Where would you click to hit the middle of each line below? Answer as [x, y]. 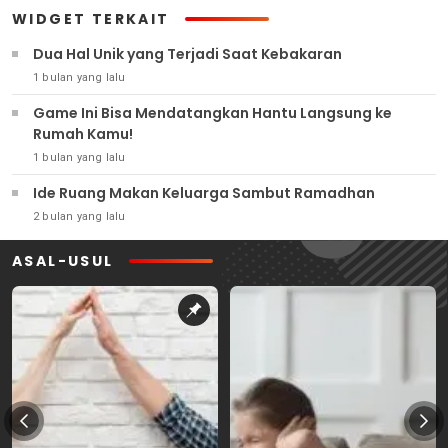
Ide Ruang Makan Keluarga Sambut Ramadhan [204, 192]
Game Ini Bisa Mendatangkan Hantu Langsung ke [212, 112]
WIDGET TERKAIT [91, 18]
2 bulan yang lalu [79, 216]
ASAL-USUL [63, 260]
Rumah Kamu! [83, 133]
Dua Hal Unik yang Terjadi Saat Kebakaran [187, 53]
